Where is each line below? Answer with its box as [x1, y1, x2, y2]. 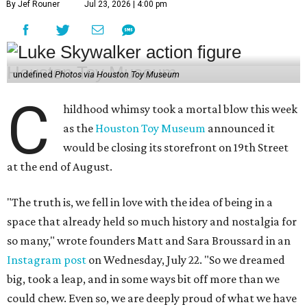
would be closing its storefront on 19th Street [63, 140, 289, 155]
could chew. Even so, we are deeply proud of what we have [7, 291, 297, 306]
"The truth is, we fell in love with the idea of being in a [7, 195, 273, 210]
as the [63, 121, 96, 136]
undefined [12, 69, 55, 80]
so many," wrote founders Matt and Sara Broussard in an [7, 234, 291, 248]
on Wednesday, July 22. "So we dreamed [86, 253, 285, 267]
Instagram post [7, 253, 86, 267]
